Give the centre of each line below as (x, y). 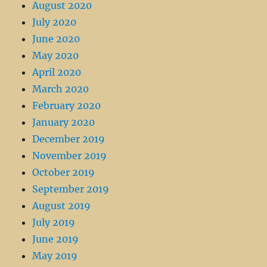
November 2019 (70, 156)
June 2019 (56, 239)
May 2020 (56, 56)
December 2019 (69, 139)
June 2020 (56, 39)
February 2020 (67, 106)
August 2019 (62, 206)
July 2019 (54, 223)
